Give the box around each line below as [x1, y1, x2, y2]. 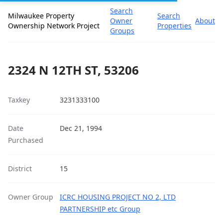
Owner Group [8, 192, 53, 202]
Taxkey [8, 95, 30, 105]
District [8, 164, 32, 173]
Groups [110, 26, 135, 35]
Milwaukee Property [8, 11, 74, 20]
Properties [157, 21, 192, 30]
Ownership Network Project [8, 21, 100, 30]
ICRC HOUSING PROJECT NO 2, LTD [60, 192, 176, 202]
